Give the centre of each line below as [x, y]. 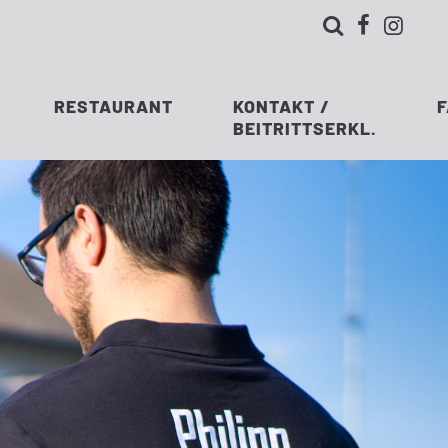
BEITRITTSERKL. [305, 128]
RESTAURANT [114, 106]
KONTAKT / [282, 106]
